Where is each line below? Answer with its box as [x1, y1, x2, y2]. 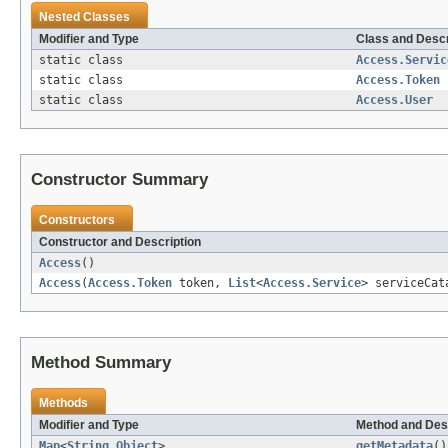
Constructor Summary [31, 170, 208, 190]
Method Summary [31, 353, 171, 373]
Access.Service [263, 276, 361, 291]
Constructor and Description [39, 235, 201, 250]
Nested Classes [39, 10, 130, 25]
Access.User [356, 93, 433, 108]
